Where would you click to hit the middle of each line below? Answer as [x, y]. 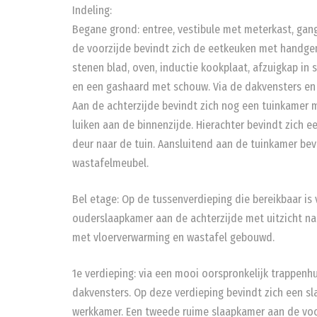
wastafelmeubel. [110, 163]
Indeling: [92, 10]
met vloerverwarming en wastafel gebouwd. [173, 237]
